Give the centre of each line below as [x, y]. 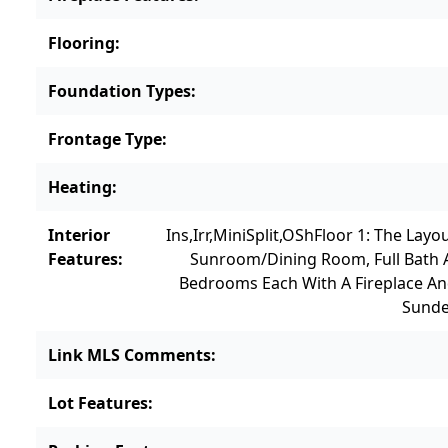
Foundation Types [119, 91]
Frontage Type [105, 139]
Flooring [81, 43]
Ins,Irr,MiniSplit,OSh [240, 235]
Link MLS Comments [129, 355]
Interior [79, 235]
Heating [80, 187]
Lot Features [98, 403]
